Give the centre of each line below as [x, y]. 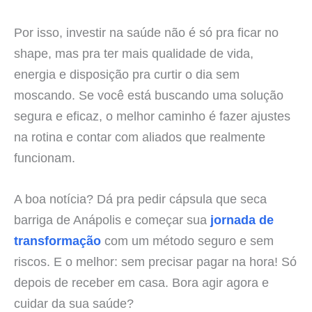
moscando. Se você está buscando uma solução [149, 95]
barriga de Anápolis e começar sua [112, 220]
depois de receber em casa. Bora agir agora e [141, 283]
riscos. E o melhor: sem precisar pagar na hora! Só [155, 262]
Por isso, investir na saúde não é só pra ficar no [146, 33]
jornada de [242, 220]
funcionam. [45, 158]
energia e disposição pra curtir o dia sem [127, 75]
